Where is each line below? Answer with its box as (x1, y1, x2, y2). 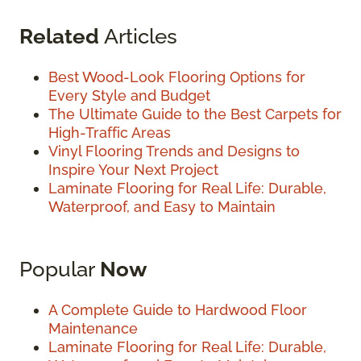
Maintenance (48, 320, 138, 338)
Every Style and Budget (48, 87, 210, 105)
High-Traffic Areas (48, 124, 171, 142)
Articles (99, 23, 177, 49)
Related (19, 23, 99, 49)
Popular (19, 256, 100, 282)
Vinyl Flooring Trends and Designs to (48, 143, 300, 160)
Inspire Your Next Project (48, 161, 218, 179)
